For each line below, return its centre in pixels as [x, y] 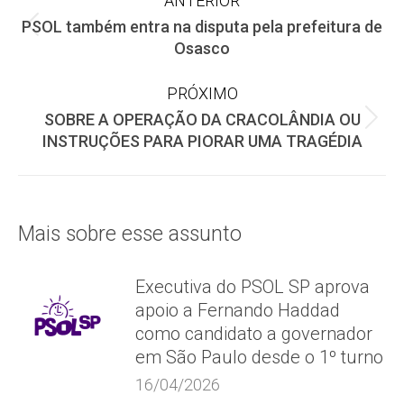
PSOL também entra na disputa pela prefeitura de [202, 27]
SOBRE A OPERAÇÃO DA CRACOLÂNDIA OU [202, 119]
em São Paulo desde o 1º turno [259, 357]
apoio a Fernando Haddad [238, 310]
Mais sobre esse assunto [130, 234]
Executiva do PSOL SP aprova [252, 287]
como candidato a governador [254, 334]
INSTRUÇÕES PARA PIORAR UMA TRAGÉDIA [202, 141]
